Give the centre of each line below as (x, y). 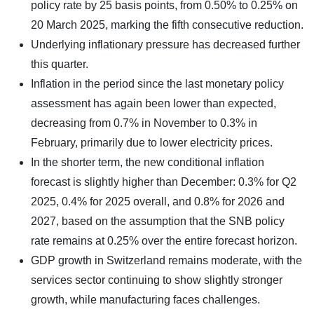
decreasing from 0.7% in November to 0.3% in (144, 123)
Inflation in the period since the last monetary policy (157, 83)
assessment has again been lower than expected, (153, 103)
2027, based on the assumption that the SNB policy (158, 221)
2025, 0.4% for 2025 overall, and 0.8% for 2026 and (158, 201)
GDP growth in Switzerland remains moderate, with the (166, 260)
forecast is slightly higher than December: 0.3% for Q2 (164, 182)
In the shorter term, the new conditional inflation (148, 162)
